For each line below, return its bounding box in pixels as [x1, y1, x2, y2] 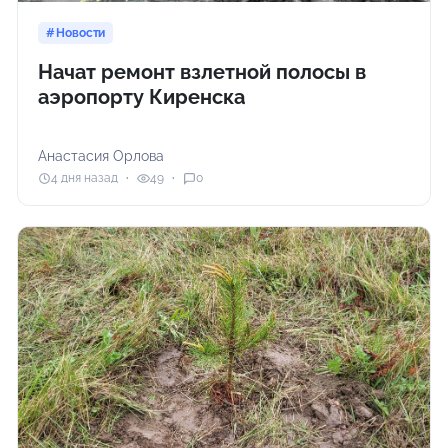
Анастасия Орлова [38, 147, 165, 164]
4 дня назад [51, 171, 119, 186]
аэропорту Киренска [38, 84, 246, 109]
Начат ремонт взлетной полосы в [38, 59, 367, 84]
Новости [56, 25, 106, 40]
